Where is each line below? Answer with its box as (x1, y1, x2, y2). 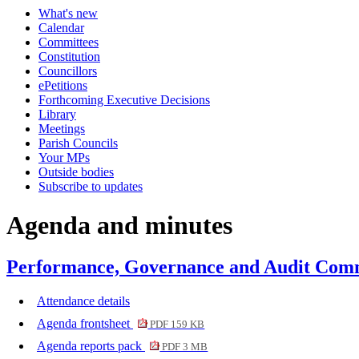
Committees (38, 35, 99, 49)
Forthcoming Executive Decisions (38, 93, 210, 107)
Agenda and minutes (6, 211, 232, 240)
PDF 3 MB (159, 341, 208, 353)
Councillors (38, 64, 97, 78)
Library (38, 107, 76, 121)
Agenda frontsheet (37, 317, 133, 331)
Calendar (38, 21, 84, 34)
